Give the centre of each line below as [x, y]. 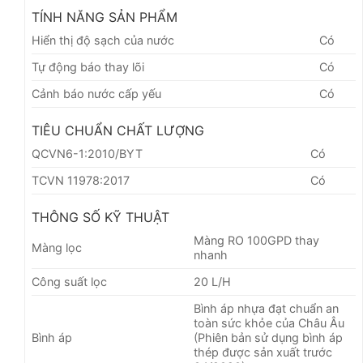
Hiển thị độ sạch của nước [103, 41]
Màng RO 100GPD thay [257, 241]
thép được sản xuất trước [263, 352]
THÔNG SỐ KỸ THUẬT [100, 218]
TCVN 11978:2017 [81, 181]
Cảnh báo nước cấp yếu [96, 94]
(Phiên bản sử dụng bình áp [269, 338]
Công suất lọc [69, 282]
